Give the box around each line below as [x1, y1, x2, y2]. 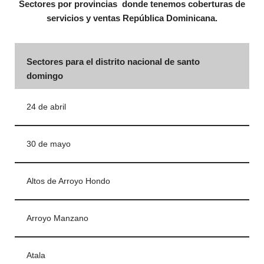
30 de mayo [27, 140, 71, 149]
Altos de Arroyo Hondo [27, 177, 110, 186]
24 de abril [27, 103, 66, 112]
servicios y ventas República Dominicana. [47, 13, 217, 24]
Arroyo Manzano [27, 214, 88, 223]
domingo [27, 71, 63, 81]
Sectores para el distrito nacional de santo [27, 57, 200, 67]
